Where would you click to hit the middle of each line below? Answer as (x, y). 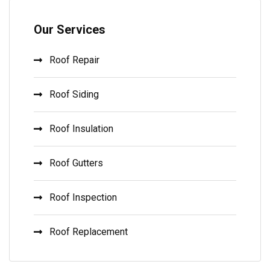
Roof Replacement (89, 231)
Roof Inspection (83, 197)
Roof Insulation (81, 128)
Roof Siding (74, 94)
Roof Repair (74, 60)
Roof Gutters (76, 163)
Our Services (70, 29)
